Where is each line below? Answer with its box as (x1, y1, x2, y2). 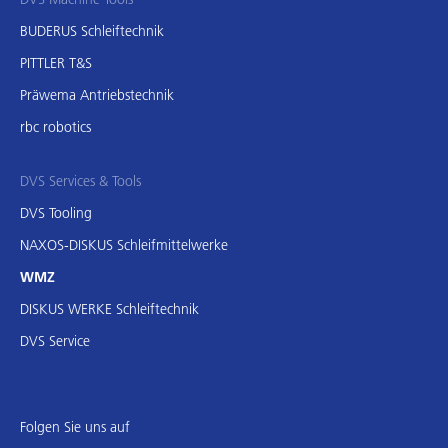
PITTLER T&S (20, 54, 92, 73)
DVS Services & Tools (20, 172, 141, 191)
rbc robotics (20, 118, 91, 137)
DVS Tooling (20, 204, 92, 223)
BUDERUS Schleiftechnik (20, 22, 164, 41)
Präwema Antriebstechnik (20, 86, 174, 105)
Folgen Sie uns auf (20, 418, 130, 437)
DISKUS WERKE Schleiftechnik (20, 300, 199, 319)
